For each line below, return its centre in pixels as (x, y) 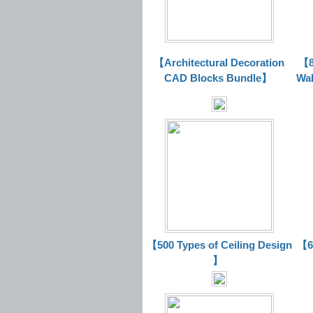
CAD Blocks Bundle (212, 78)
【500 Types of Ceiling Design (219, 245)
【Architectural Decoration (219, 63)
